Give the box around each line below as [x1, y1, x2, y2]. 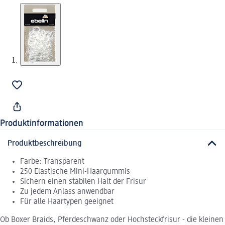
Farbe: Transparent [20, 157, 84, 166]
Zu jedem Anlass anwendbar [20, 187, 115, 196]
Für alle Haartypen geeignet [20, 197, 114, 206]
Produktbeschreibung [8, 139, 82, 148]
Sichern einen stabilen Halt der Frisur [20, 177, 146, 186]
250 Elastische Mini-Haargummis [20, 167, 130, 176]
